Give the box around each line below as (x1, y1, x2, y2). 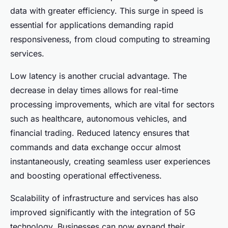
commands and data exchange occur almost (10, 141, 181, 152)
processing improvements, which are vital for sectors (10, 99, 214, 109)
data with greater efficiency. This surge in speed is (10, 5, 203, 16)
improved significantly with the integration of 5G (10, 207, 195, 217)
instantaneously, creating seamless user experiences (10, 156, 210, 166)
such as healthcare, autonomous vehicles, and (10, 113, 187, 124)
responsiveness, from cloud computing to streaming (10, 34, 210, 44)
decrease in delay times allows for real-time (10, 84, 178, 95)
